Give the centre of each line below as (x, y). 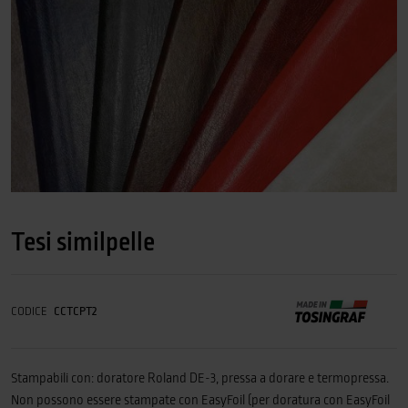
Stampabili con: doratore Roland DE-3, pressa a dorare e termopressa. (200, 378)
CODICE (29, 311)
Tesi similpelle (83, 242)
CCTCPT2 (75, 311)
